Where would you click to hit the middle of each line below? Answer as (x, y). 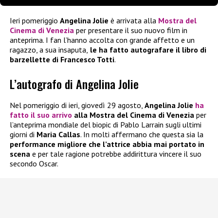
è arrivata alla (133, 20)
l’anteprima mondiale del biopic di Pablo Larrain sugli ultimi (106, 125)
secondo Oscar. (34, 164)
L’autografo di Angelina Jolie (74, 84)
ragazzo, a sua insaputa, (49, 49)
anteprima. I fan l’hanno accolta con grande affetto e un (102, 40)
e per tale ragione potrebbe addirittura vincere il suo (116, 154)
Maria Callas (58, 135)
